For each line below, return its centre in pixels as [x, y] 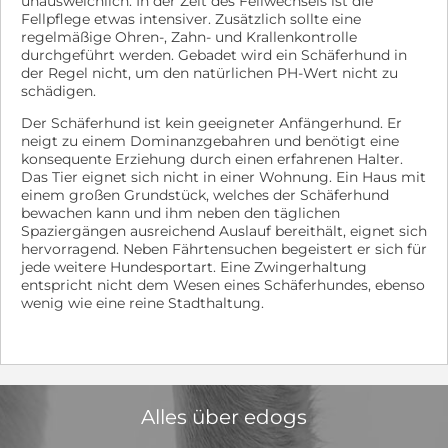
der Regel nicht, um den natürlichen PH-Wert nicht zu [209, 73]
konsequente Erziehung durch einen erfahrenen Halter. [212, 159]
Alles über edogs [224, 417]
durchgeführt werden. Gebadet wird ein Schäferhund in [214, 55]
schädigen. [58, 91]
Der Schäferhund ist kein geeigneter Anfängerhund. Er [211, 123]
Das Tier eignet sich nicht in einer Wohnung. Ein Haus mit [223, 177]
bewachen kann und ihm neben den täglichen [180, 213]
